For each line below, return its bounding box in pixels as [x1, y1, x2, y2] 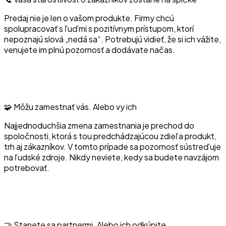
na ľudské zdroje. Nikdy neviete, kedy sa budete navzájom [4, 152, 219, 162]
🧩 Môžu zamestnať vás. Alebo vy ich [4, 101, 137, 112]
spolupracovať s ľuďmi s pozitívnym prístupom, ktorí [4, 23, 194, 34]
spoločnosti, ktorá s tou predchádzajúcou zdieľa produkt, [4, 131, 216, 141]
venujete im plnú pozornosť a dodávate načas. [4, 44, 175, 55]
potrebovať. [4, 162, 49, 173]
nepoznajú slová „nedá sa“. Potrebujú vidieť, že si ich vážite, [4, 34, 221, 44]
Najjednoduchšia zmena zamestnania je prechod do [4, 120, 194, 131]
